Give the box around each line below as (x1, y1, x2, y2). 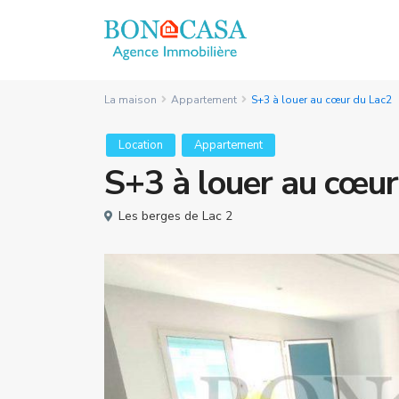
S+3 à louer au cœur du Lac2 (251, 93, 392, 107)
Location (118, 137, 163, 153)
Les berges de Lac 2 (118, 208, 232, 224)
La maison (104, 93, 157, 107)
